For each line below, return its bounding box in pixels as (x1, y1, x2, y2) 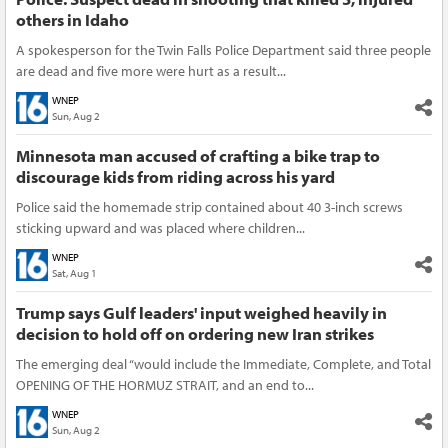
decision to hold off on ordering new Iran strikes (16, 322, 374, 344)
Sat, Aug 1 (52, 265, 97, 280)
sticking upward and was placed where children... (16, 218, 305, 237)
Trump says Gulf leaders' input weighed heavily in (16, 301, 387, 323)
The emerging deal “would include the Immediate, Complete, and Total (16, 354, 431, 373)
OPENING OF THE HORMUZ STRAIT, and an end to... (16, 375, 314, 394)
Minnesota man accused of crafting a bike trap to (16, 144, 380, 166)
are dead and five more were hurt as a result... (16, 61, 286, 80)
